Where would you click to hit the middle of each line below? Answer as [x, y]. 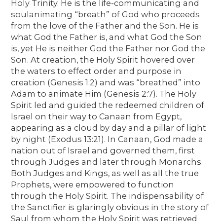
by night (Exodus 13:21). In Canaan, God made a [107, 139]
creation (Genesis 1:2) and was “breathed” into [106, 82]
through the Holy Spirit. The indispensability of [108, 196]
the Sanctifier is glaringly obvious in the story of [110, 207]
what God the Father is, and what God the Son [107, 37]
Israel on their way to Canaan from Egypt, [96, 116]
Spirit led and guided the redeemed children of [108, 105]
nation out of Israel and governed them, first [103, 150]
